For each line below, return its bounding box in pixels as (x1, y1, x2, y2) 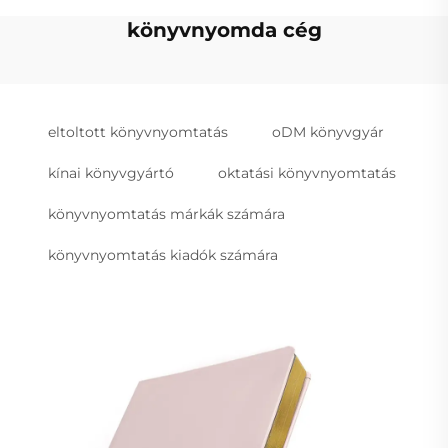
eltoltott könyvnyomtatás (48, 123, 228, 142)
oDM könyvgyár (272, 123, 384, 142)
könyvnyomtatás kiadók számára (48, 246, 278, 265)
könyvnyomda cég (126, 18, 322, 43)
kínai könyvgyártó (48, 164, 174, 183)
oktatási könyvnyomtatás (218, 164, 396, 183)
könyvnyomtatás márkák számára (48, 205, 285, 224)
